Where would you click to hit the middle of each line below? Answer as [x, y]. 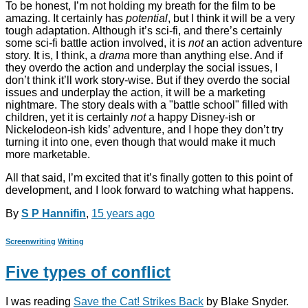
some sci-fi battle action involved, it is [97, 43]
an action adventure [253, 43]
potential [147, 19]
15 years [112, 214]
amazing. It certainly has [66, 19]
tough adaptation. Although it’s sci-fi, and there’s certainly [144, 31]
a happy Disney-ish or [200, 118]
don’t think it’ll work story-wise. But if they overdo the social [148, 80]
